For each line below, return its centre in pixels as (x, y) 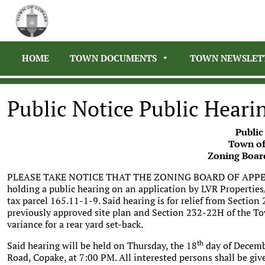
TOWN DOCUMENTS (113, 58)
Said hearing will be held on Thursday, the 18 (102, 245)
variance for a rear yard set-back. (75, 224)
